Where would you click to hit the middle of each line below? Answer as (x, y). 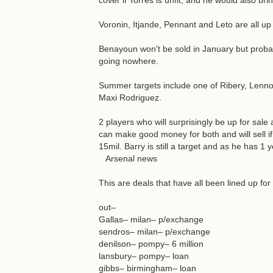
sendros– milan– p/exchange (154, 232)
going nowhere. (129, 61)
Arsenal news (128, 158)
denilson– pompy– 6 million (151, 244)
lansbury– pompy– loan (144, 256)
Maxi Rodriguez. (130, 97)
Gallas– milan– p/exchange (151, 219)
